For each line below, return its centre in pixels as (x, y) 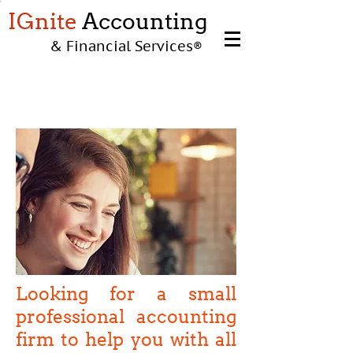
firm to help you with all (126, 340)
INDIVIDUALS (106, 99)
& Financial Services (121, 47)
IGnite (43, 21)
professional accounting (126, 317)
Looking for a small (126, 294)
